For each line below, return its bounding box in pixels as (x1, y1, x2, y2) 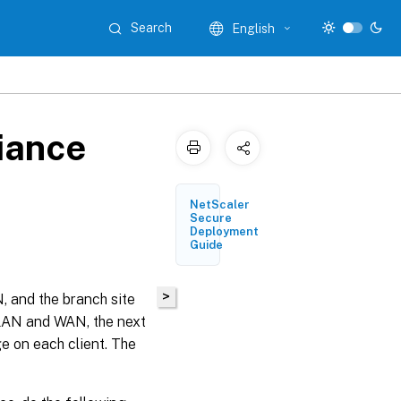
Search (131, 21, 173, 35)
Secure (190, 211, 232, 225)
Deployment (190, 225, 259, 238)
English (232, 21, 276, 36)
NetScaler (190, 198, 250, 211)
